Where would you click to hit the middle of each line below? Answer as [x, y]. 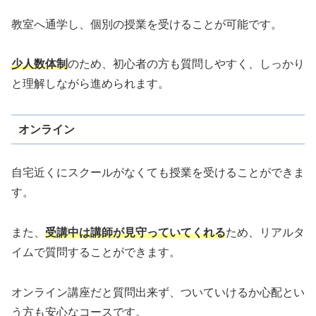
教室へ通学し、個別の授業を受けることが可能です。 [147, 24]
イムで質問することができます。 [96, 253]
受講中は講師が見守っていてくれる [135, 233]
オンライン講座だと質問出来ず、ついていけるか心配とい [158, 292]
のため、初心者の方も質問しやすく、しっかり [186, 64]
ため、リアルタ [265, 233]
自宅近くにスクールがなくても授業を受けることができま [158, 173]
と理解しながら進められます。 [90, 84]
